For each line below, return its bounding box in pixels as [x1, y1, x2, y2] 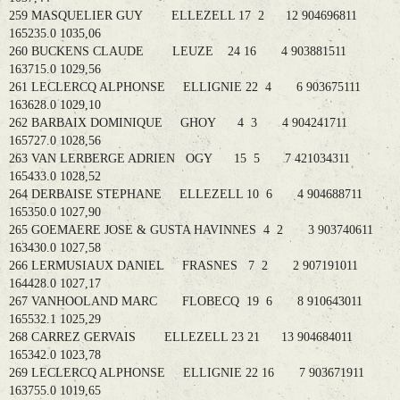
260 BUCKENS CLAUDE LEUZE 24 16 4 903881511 [9, 45, 346, 59]
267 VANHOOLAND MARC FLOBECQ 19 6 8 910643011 [9, 295, 362, 309]
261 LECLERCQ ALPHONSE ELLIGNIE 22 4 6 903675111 [9, 80, 361, 95]
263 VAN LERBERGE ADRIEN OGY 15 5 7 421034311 [9, 152, 350, 166]
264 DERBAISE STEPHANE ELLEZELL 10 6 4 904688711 [9, 187, 362, 202]
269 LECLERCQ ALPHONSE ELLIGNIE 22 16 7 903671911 [9, 366, 364, 380]
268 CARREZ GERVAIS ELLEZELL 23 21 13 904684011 [9, 330, 353, 345]
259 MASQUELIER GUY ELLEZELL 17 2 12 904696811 [9, 9, 357, 23]
